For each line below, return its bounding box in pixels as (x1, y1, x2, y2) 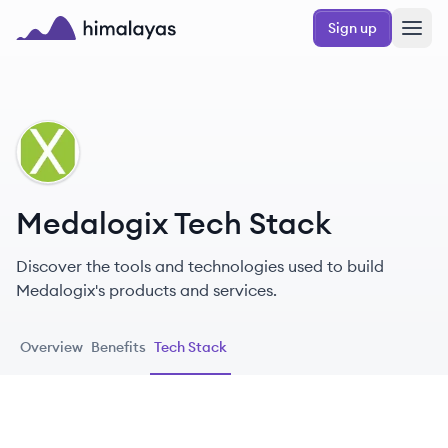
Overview (20, 338, 83, 356)
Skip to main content (15, 8, 152, 26)
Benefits (91, 338, 146, 356)
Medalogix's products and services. (16, 280, 277, 300)
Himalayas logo (15, 41, 133, 61)
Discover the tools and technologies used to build (16, 256, 384, 276)
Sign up (328, 19, 377, 37)
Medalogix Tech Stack (16, 204, 331, 242)
